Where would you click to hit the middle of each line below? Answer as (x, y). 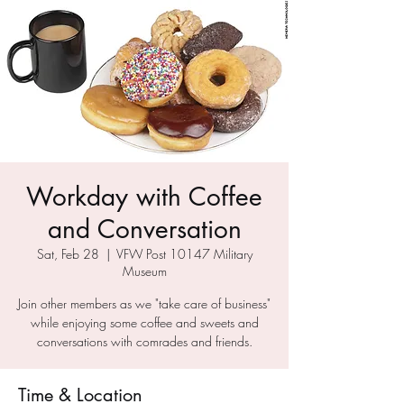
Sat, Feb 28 (68, 254)
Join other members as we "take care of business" (144, 303)
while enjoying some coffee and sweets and (144, 322)
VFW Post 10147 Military (184, 254)
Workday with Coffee (144, 197)
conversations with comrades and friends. (144, 341)
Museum (144, 271)
